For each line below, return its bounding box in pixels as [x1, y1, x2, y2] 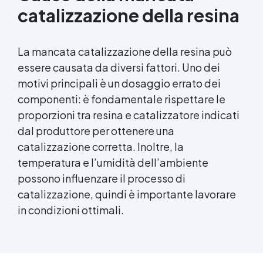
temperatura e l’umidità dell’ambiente [18, 155, 208, 169]
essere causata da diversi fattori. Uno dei [18, 60, 220, 74]
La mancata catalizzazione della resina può [18, 44, 232, 58]
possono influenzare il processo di [18, 171, 186, 185]
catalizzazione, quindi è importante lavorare [18, 187, 236, 201]
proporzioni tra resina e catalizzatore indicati [18, 107, 240, 122]
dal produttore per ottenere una [18, 123, 174, 137]
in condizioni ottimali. [18, 203, 124, 217]
